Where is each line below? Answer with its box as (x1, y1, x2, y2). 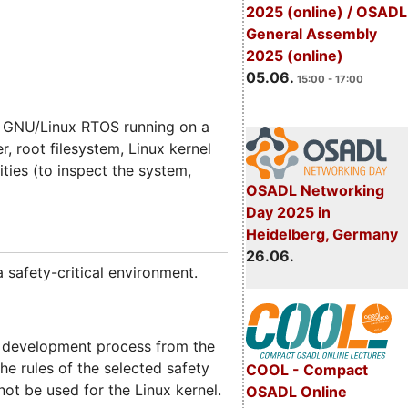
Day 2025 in (245, 202, 331, 221)
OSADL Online (245, 382, 347, 402)
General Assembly (245, 25, 377, 44)
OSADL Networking (245, 180, 384, 199)
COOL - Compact (245, 361, 368, 380)
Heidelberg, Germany (245, 224, 398, 243)
